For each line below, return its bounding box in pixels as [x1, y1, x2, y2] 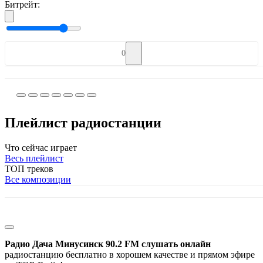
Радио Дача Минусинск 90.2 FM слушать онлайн [5, 238, 211, 249]
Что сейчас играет [5, 142, 77, 153]
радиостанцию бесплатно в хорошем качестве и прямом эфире [5, 249, 255, 259]
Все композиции [5, 174, 71, 184]
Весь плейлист [5, 153, 63, 163]
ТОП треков [5, 163, 53, 174]
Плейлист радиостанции [5, 114, 161, 130]
